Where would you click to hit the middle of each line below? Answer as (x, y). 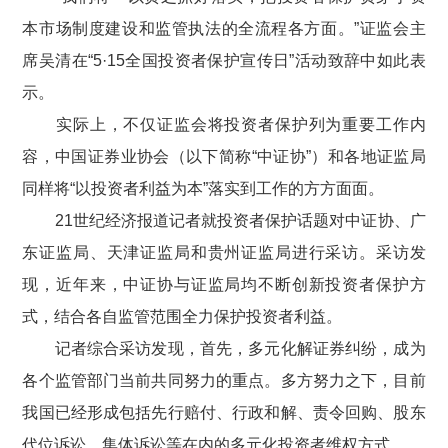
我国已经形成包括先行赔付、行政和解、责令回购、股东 (224, 412)
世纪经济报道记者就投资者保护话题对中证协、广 (249, 220)
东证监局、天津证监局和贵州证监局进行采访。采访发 (224, 252)
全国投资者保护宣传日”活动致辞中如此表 (275, 60)
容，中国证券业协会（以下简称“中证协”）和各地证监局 (224, 156)
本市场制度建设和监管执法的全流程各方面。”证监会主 (224, 28)
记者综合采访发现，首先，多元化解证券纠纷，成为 (240, 348)
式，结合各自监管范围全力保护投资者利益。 (182, 316)
